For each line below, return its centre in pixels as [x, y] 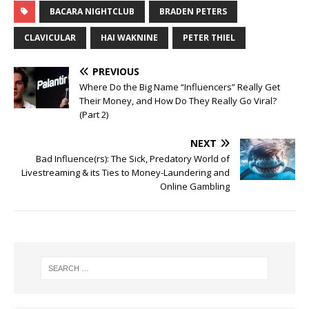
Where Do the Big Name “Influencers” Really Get [180, 87]
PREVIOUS [116, 72]
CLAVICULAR [50, 38]
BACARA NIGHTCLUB [92, 12]
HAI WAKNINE [129, 38]
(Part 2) [94, 115]
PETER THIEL [209, 38]
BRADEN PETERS [193, 12]
